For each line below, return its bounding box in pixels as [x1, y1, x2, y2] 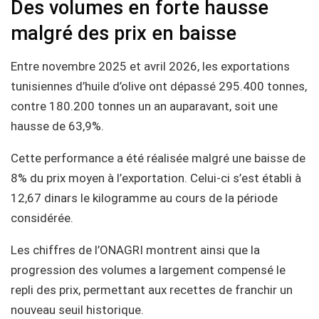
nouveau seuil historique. [11, 302, 144, 317]
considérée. [11, 210, 73, 225]
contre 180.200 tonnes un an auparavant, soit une [11, 98, 278, 113]
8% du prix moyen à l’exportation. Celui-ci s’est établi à [11, 170, 301, 185]
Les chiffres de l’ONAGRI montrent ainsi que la [11, 242, 260, 257]
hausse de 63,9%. [11, 118, 104, 133]
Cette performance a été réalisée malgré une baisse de [11, 150, 305, 165]
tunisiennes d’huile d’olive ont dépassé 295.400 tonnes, [11, 78, 307, 93]
